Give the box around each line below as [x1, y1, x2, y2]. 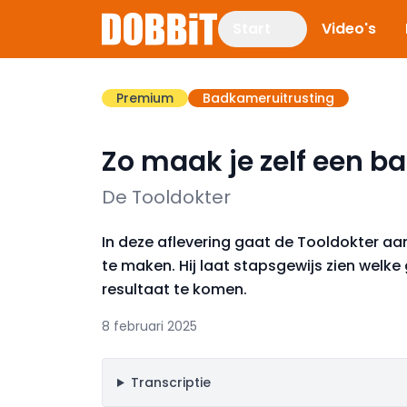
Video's [322, 18, 376, 39]
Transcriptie [130, 373, 211, 392]
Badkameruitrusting [203, 89, 334, 107]
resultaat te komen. [102, 279, 247, 300]
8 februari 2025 [102, 317, 197, 335]
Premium [116, 89, 174, 107]
